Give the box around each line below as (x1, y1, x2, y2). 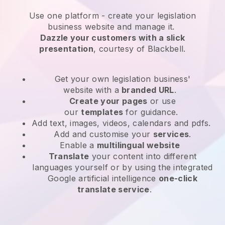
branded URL (122, 84, 174, 95)
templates (81, 106, 124, 117)
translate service (77, 184, 150, 194)
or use (147, 95, 176, 106)
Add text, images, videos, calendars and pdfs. (32, 118, 213, 128)
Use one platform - (29, 10, 105, 21)
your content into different (89, 151, 197, 161)
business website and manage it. (47, 21, 178, 32)
